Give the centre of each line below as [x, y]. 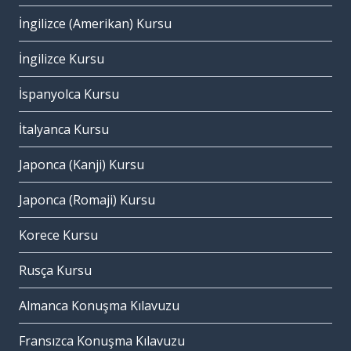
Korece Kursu [58, 235]
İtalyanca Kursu [64, 130]
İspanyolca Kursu [69, 94]
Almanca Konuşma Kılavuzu [99, 306]
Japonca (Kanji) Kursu [81, 165]
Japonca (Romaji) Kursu [87, 200]
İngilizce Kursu [62, 59]
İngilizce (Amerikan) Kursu [95, 24]
